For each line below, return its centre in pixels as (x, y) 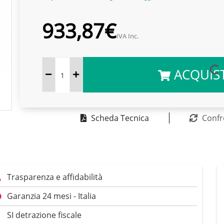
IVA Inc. (127, 36)
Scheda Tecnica (120, 118)
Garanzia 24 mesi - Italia (51, 196)
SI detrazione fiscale (44, 215)
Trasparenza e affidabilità (55, 177)
